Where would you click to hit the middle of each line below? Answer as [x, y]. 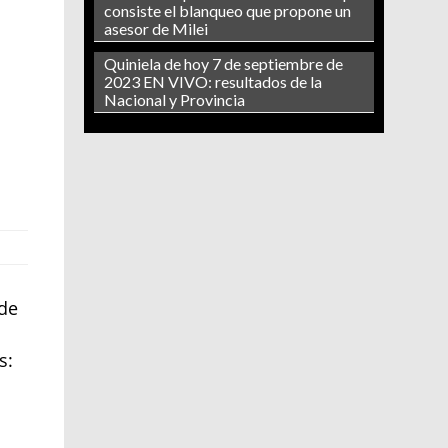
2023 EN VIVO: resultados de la [212, 82]
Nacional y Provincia [174, 100]
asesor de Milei [155, 29]
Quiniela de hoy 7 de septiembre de [223, 64]
